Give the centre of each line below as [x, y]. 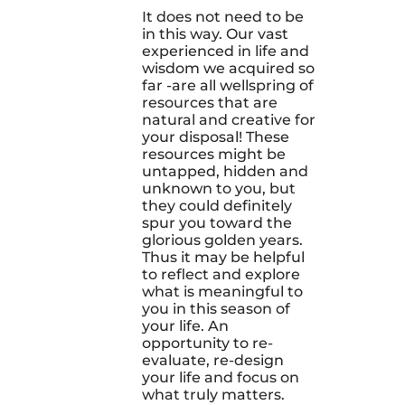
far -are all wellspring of [227, 85]
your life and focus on [220, 377]
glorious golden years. [222, 240]
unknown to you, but [218, 188]
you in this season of [216, 308]
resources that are [209, 102]
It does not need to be [222, 16]
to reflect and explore [221, 274]
